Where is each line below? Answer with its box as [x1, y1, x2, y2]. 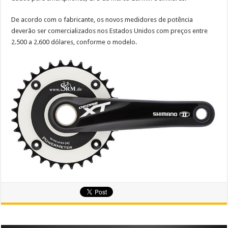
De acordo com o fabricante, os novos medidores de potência [11, 16, 193, 24]
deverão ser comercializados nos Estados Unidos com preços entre [11, 27, 208, 35]
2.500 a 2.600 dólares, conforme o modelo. [11, 38, 137, 46]
